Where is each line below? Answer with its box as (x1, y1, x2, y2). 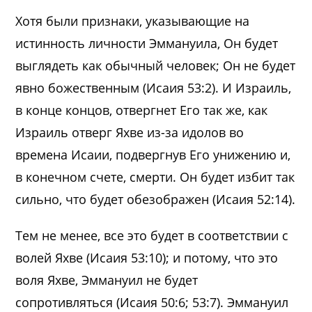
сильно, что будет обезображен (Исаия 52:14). (15, 190, 296, 208)
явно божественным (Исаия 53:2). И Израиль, (15, 79, 292, 96)
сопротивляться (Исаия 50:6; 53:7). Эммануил (15, 293, 289, 311)
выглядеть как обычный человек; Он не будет (15, 56, 296, 74)
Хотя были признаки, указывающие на (15, 12, 250, 29)
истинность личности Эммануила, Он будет (15, 34, 279, 52)
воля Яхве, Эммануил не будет (15, 271, 198, 288)
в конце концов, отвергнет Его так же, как (15, 101, 268, 118)
